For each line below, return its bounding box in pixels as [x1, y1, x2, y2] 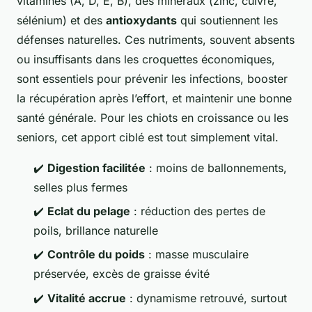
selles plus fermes [33, 180, 127, 194]
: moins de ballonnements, [146, 160, 287, 175]
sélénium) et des [17, 13, 106, 27]
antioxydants [106, 13, 177, 27]
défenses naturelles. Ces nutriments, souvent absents [17, 32, 295, 47]
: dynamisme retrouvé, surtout [126, 290, 287, 305]
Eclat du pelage [47, 203, 130, 218]
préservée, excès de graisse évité [33, 267, 210, 281]
